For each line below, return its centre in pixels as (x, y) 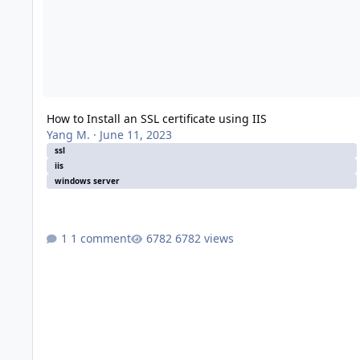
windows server (87, 181)
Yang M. (68, 135)
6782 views (204, 238)
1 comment (100, 238)
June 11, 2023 (135, 135)
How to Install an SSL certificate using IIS (156, 119)
